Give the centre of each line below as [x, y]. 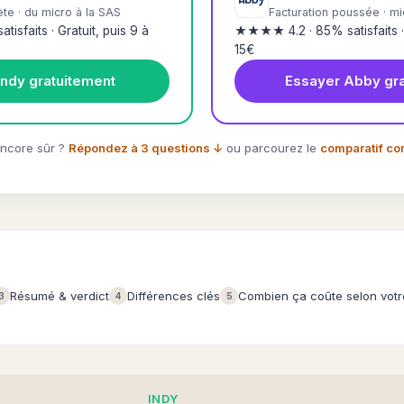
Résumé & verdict [60, 296]
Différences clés [174, 296]
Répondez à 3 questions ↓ [146, 148]
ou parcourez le [271, 148]
